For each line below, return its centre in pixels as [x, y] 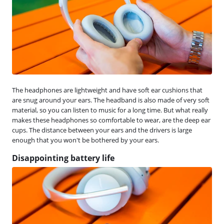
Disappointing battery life [63, 158]
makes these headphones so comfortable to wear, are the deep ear [111, 120]
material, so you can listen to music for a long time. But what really [110, 110]
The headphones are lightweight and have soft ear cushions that [107, 90]
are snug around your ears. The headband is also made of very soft [111, 100]
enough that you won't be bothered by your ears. [85, 140]
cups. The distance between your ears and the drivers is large [102, 130]
